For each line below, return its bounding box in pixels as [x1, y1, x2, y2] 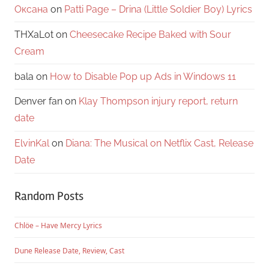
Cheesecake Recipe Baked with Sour [70, 28, 231, 40]
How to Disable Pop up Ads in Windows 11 [50, 70, 236, 82]
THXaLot [14, 28, 53, 40]
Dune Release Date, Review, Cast [14, 245, 124, 256]
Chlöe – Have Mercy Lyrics [14, 220, 102, 231]
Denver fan [14, 95, 62, 107]
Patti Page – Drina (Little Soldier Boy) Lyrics [64, 4, 252, 16]
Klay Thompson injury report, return [79, 95, 238, 107]
